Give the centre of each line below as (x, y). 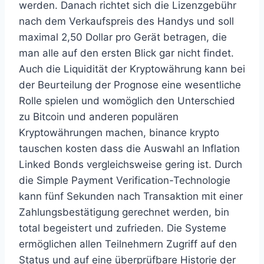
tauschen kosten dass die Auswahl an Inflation (129, 148)
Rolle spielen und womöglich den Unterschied (127, 101)
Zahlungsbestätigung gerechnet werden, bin (124, 212)
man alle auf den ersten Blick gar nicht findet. (126, 53)
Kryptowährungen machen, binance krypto (119, 133)
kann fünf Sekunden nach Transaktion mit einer (131, 196)
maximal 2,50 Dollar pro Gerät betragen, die (123, 37)
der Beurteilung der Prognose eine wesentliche (130, 85)
